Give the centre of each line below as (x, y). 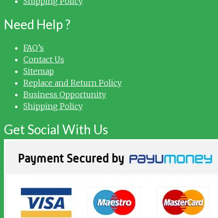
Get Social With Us (56, 129)
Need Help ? (37, 24)
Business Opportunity (65, 94)
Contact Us (44, 59)
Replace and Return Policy (73, 82)
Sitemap (39, 71)
